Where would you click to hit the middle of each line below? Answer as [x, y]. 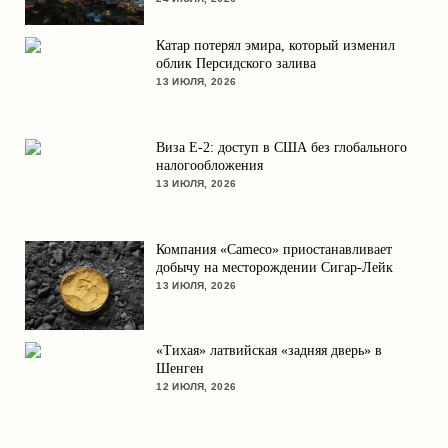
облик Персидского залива [236, 64]
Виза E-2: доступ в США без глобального [282, 147]
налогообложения [210, 165]
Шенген [180, 369]
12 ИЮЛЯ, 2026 [196, 387]
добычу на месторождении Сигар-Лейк [275, 267]
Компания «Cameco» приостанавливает [274, 249]
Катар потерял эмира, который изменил [276, 46]
